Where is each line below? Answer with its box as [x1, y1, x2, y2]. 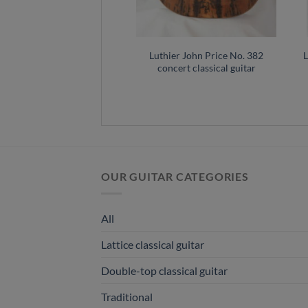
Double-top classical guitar [101, 263, 228, 277]
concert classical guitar [157, 61, 256, 74]
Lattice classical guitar [101, 237, 204, 251]
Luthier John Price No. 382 [149, 49, 263, 61]
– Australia [12, 61, 59, 74]
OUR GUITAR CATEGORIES [101, 170, 249, 184]
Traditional [101, 289, 153, 303]
